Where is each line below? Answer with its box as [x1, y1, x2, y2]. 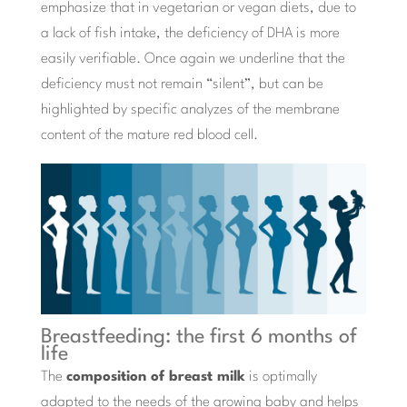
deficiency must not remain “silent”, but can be [40, 77, 323, 93]
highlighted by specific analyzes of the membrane [40, 103, 340, 118]
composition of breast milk [65, 369, 245, 384]
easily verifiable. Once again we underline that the [40, 52, 345, 67]
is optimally [244, 369, 317, 384]
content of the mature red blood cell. [40, 128, 258, 144]
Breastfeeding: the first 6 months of [40, 326, 357, 347]
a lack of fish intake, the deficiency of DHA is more [40, 26, 340, 42]
